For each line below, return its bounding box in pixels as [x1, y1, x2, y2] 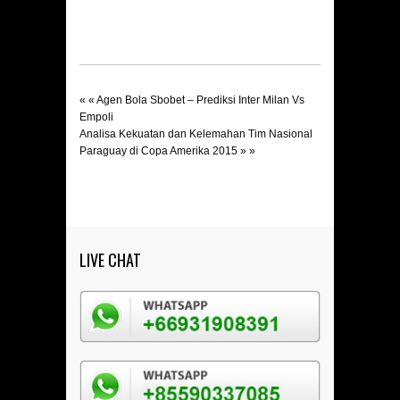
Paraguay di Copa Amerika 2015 [79, 145, 237, 158]
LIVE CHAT [79, 248, 141, 272]
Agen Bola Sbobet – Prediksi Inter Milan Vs [96, 94, 304, 107]
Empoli [79, 111, 113, 124]
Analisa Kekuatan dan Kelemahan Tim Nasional [79, 128, 312, 141]
